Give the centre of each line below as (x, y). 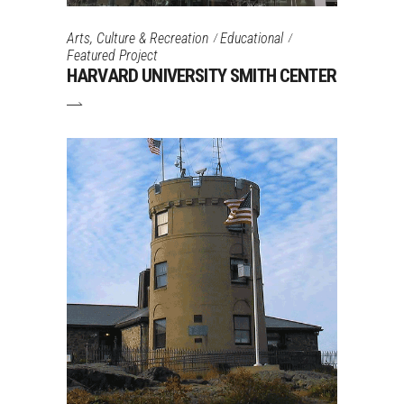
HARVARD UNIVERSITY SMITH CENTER (202, 76)
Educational (252, 38)
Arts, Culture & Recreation (138, 38)
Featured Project (112, 56)
